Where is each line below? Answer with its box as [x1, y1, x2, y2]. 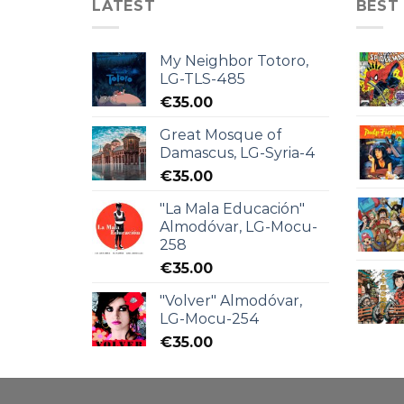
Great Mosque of [160, 126, 281, 144]
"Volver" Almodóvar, [160, 292, 302, 310]
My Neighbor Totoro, [160, 52, 308, 70]
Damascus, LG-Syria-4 [160, 144, 316, 162]
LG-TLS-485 [160, 70, 245, 88]
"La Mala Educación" [160, 200, 305, 218]
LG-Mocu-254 [160, 310, 260, 328]
